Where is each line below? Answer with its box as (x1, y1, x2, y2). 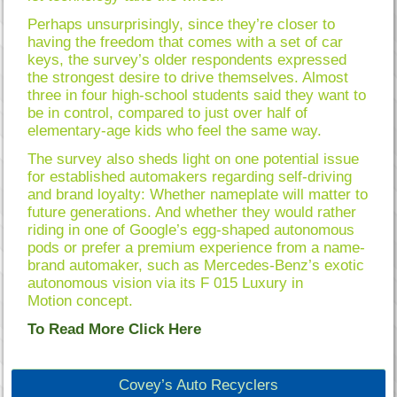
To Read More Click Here (27, 320, 202, 338)
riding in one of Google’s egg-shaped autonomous (27, 221, 355, 238)
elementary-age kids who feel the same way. (27, 121, 323, 139)
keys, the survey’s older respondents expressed (27, 51, 347, 68)
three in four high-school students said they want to (27, 86, 367, 104)
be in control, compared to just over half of (27, 104, 308, 121)
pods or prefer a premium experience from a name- (27, 238, 366, 256)
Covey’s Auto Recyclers (119, 377, 278, 394)
